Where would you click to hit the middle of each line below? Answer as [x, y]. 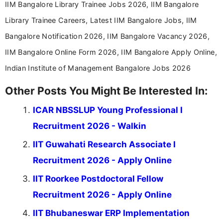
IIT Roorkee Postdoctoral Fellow [98, 179]
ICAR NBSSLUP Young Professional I [108, 110]
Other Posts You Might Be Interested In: [106, 91]
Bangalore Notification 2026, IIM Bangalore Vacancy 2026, [107, 36]
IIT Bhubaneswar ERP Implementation [111, 213]
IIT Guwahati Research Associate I [104, 145]
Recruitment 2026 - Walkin [90, 126]
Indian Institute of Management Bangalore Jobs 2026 [98, 68]
